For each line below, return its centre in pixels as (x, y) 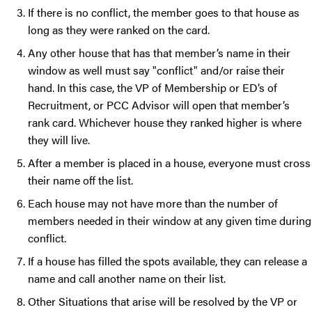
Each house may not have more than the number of (153, 203)
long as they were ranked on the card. (120, 30)
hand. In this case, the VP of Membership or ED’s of (153, 88)
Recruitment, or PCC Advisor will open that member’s (159, 105)
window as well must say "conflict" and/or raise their (156, 70)
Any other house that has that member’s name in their (159, 53)
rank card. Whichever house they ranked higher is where (165, 123)
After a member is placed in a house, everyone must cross (169, 163)
